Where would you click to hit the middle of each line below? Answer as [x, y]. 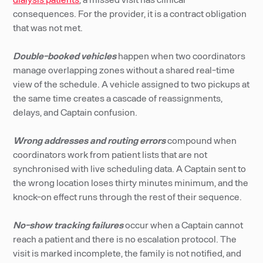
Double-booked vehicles [65, 55]
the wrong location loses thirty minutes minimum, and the [131, 182]
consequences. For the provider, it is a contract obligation [130, 13]
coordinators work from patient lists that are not [110, 154]
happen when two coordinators [181, 55]
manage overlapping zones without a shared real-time [124, 70]
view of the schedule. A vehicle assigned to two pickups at [131, 84]
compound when [201, 140]
